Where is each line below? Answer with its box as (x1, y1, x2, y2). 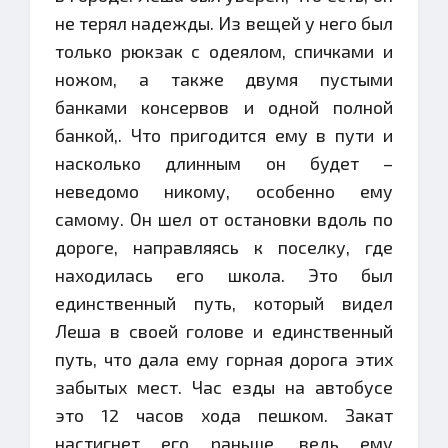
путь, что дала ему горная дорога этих (55, 348, 393, 370)
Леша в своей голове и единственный (55, 320, 393, 342)
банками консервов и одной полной (55, 96, 393, 118)
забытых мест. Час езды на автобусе (55, 376, 393, 398)
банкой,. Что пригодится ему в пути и (55, 124, 393, 146)
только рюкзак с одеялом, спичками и (55, 40, 393, 62)
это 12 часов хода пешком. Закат (55, 404, 393, 426)
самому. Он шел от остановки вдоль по (55, 208, 393, 230)
